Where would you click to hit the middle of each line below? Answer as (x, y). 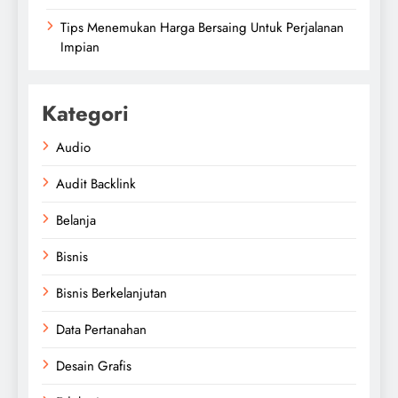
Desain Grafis (94, 366)
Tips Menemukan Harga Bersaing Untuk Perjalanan (202, 27)
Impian (80, 47)
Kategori (85, 113)
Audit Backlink (96, 183)
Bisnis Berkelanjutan (111, 293)
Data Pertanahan (101, 329)
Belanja (76, 220)
